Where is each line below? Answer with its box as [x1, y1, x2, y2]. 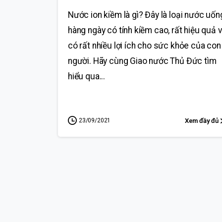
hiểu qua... [68, 71, 106, 81]
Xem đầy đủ [184, 116, 219, 124]
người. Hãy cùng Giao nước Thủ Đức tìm [68, 55, 217, 66]
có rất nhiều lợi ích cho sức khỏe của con [68, 40, 221, 51]
